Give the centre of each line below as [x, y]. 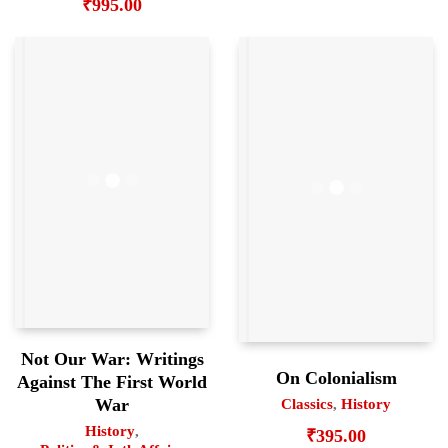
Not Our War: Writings [112, 358]
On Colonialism [336, 378]
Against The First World [112, 381]
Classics [307, 404]
